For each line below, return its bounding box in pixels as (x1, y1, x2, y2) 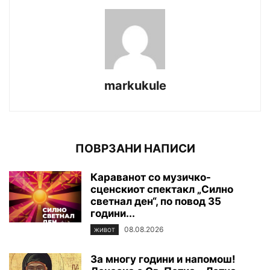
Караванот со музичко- (90, 171, 211, 184)
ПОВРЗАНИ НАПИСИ (75, 142, 195, 156)
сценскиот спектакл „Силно (90, 183, 233, 196)
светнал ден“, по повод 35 (90, 195, 221, 208)
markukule (104, 78, 166, 93)
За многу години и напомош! (90, 253, 236, 266)
